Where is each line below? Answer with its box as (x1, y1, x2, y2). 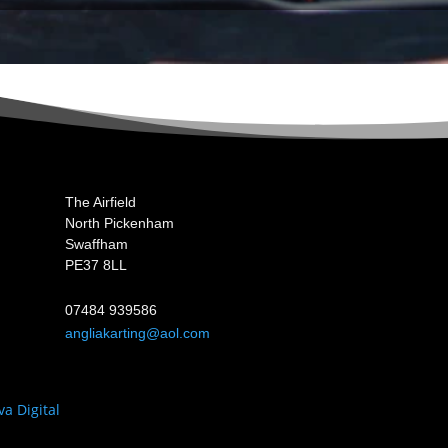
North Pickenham (64, 215, 174, 232)
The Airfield (64, 194, 136, 211)
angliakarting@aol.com (64, 324, 210, 341)
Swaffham (64, 236, 128, 253)
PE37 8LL (64, 257, 127, 274)
